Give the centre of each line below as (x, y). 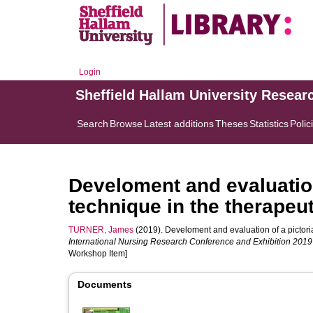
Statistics (269, 124)
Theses (232, 124)
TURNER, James (101, 230)
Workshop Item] (98, 254)
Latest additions (179, 124)
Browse (126, 124)
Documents (105, 284)
